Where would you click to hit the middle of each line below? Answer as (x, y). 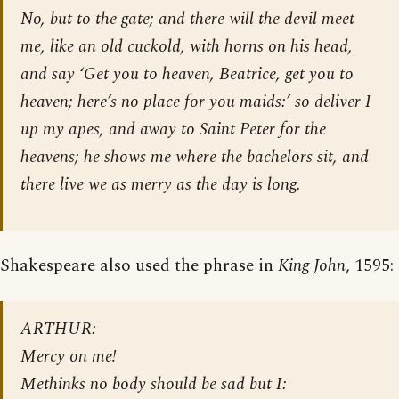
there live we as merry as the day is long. (161, 184)
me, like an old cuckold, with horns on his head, (187, 46)
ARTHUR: (58, 329)
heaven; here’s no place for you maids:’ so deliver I (196, 102)
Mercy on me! (69, 356)
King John (312, 265)
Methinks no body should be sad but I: (154, 384)
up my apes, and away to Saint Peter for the (173, 129)
